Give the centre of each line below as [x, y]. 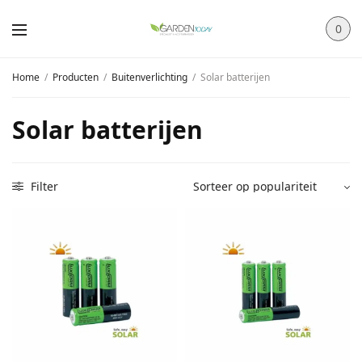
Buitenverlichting [149, 77]
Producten [76, 77]
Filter [43, 186]
